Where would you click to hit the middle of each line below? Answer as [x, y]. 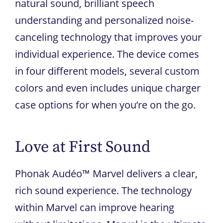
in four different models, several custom [107, 71]
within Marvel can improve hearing [95, 207]
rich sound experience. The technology [103, 190]
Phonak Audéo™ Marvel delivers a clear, [106, 173]
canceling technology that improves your [108, 37]
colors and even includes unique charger [108, 88]
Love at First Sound [83, 147]
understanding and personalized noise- [104, 20]
